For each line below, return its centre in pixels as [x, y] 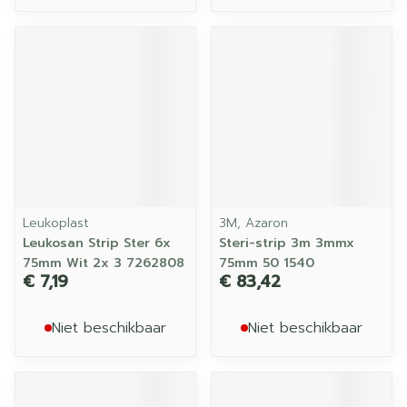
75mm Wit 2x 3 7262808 [104, 263]
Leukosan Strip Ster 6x [97, 243]
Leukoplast [56, 223]
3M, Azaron [253, 223]
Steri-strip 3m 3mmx [287, 243]
